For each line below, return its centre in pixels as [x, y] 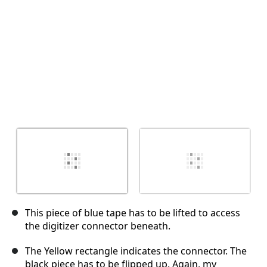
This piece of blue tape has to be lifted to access [133, 213]
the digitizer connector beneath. [98, 226]
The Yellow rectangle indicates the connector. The [136, 251]
